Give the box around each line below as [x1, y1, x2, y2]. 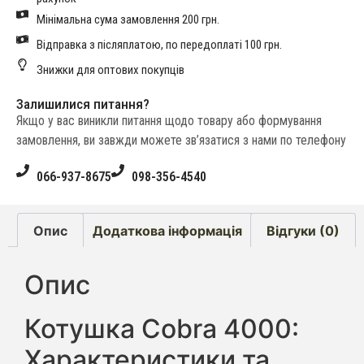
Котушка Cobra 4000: [24, 313, 299, 345]
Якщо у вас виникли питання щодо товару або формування [16, 113, 322, 129]
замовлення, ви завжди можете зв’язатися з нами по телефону [16, 132, 346, 149]
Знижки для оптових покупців [37, 63, 184, 78]
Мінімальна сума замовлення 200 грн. [37, 12, 219, 28]
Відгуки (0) [266, 222, 340, 239]
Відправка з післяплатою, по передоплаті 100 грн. [37, 37, 282, 53]
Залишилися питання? [16, 96, 149, 113]
